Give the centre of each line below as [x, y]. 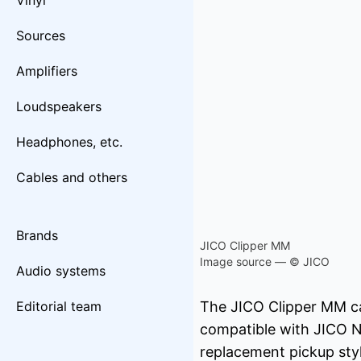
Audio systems [61, 271]
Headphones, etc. [69, 142]
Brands [37, 235]
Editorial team [59, 306]
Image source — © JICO [265, 261]
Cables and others [72, 177]
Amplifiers [47, 71]
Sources [41, 35]
